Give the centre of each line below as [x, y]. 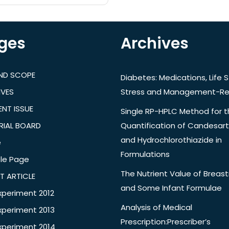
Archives [155, 44]
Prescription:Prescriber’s [166, 222]
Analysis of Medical [156, 208]
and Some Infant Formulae [171, 188]
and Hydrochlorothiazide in [171, 140]
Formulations [145, 154]
